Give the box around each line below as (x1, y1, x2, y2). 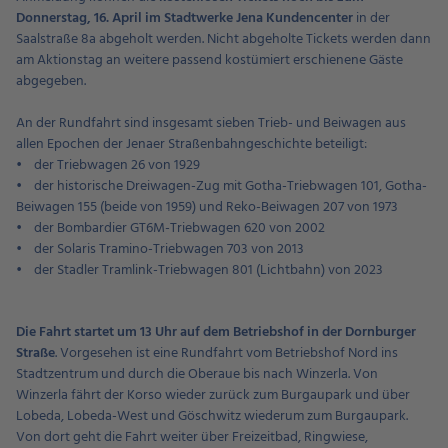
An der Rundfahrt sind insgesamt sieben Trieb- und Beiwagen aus (16, 112, 406, 135)
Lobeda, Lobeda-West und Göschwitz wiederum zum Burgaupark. (16, 405, 408, 428)
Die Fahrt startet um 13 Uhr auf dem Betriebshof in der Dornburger (16, 321, 416, 344)
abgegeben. (16, 70, 89, 93)
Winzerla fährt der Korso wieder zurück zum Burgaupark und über (16, 384, 410, 407)
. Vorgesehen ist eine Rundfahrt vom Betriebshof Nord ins (55, 342, 398, 365)
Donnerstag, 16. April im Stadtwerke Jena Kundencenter (16, 7, 353, 30)
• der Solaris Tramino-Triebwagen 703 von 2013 (16, 238, 304, 261)
